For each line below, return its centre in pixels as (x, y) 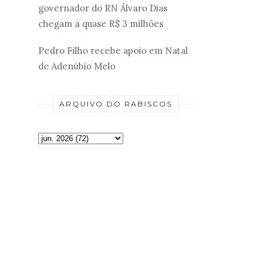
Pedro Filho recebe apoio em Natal (113, 50)
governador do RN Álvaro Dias (103, 8)
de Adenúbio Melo (77, 66)
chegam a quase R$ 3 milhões (101, 24)
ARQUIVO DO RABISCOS (115, 103)
